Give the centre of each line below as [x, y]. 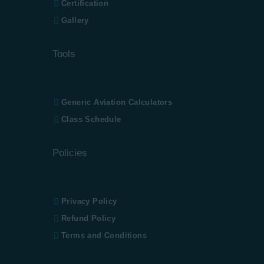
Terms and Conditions [104, 235]
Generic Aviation [95, 102]
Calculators [150, 102]
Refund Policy [89, 218]
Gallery [75, 20]
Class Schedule [91, 119]
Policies [70, 153]
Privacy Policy [89, 201]
